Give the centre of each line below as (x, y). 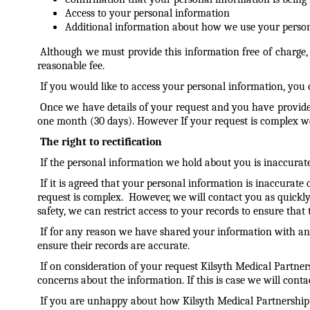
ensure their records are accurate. (115, 246)
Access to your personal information (147, 13)
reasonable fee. (72, 66)
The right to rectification (101, 142)
